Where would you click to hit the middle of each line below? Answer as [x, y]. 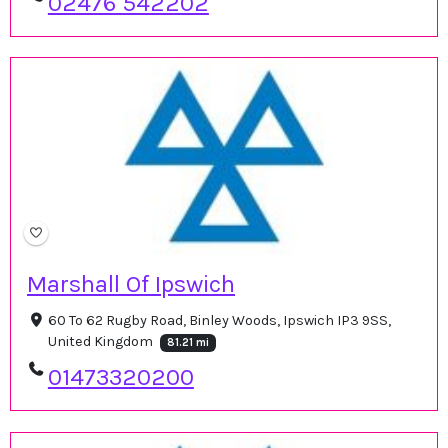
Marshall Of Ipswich [131, 284]
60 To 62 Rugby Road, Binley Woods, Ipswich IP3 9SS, [219, 321]
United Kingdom [101, 342]
